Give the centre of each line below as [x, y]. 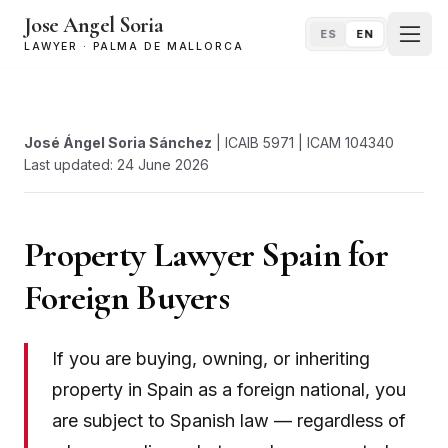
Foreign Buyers [126, 297]
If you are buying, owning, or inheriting [211, 358]
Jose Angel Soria [94, 25]
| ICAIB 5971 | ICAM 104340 [303, 142]
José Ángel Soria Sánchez [118, 142]
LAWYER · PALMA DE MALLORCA [134, 46]
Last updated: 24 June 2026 [116, 164]
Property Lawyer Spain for [206, 254]
